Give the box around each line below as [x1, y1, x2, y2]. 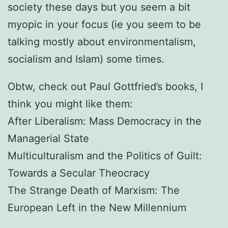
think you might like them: [8, 97, 133, 110]
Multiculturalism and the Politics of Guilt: [8, 149, 202, 162]
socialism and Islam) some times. [8, 52, 164, 65]
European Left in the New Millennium [8, 201, 186, 214]
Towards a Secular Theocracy [8, 166, 150, 179]
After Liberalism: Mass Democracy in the [8, 115, 202, 127]
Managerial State [8, 132, 89, 145]
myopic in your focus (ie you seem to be [8, 18, 201, 31]
